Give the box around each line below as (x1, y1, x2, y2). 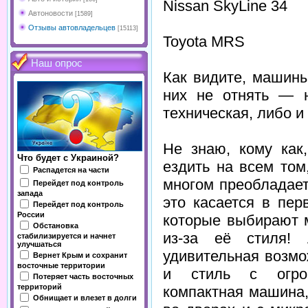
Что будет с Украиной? (17, 153, 119, 163)
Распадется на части (33, 165, 109, 174)
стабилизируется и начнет (17, 232, 115, 240)
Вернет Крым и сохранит (33, 250, 127, 259)
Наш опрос (31, 58, 82, 69)
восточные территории (17, 261, 105, 269)
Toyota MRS (163, 32, 245, 50)
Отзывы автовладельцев (28, 23, 115, 32)
